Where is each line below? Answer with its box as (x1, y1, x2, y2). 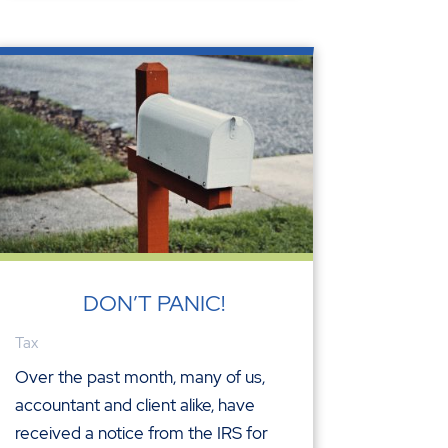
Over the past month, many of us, (14, 366, 265, 389)
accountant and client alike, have (14, 394, 255, 417)
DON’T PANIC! (83, 289, 226, 319)
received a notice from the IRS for (14, 422, 268, 445)
